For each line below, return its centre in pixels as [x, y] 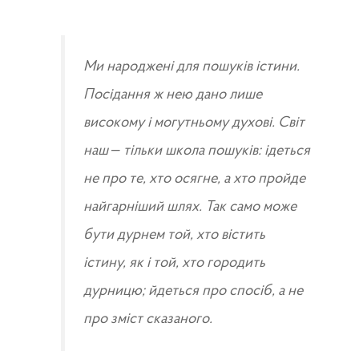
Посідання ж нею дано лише [172, 95]
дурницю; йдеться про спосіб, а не [193, 291]
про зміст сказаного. [147, 319]
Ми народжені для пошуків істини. [191, 67]
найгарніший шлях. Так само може [190, 207]
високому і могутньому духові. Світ [194, 123]
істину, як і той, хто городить [174, 263]
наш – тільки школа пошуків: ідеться [196, 151]
